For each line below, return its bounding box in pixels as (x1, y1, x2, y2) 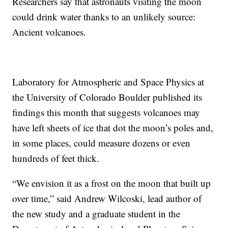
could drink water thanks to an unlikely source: (12, 10, 196, 23)
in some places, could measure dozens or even (12, 136, 191, 149)
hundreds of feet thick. (12, 151, 100, 164)
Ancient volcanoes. (12, 25, 87, 38)
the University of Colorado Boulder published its (12, 90, 203, 103)
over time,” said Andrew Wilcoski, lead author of (12, 191, 202, 205)
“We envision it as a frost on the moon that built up (12, 176, 211, 189)
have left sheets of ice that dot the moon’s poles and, (12, 121, 214, 134)
